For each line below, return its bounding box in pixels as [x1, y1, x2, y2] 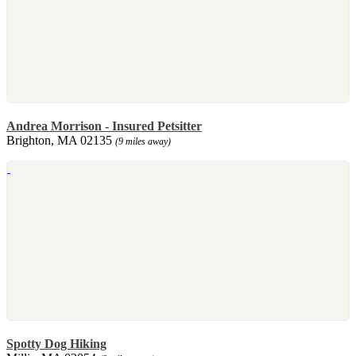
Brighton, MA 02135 [6, 133, 115, 147]
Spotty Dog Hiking [6, 336, 106, 350]
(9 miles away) [115, 135, 171, 147]
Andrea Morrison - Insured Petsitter [6, 118, 202, 133]
